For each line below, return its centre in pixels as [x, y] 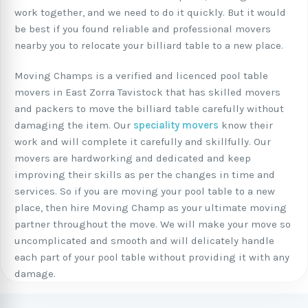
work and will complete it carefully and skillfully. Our [143, 142]
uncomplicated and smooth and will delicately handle [144, 241]
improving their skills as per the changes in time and [145, 175]
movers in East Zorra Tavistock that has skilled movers [147, 92]
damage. [35, 274]
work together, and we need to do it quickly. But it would [150, 12]
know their [246, 125]
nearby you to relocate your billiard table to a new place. [149, 45]
